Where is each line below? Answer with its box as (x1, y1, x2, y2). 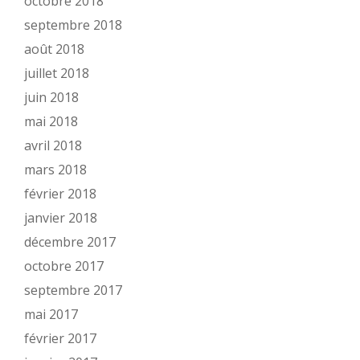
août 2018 (24, 40, 84, 58)
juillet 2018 (24, 64, 89, 82)
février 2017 (24, 329, 96, 347)
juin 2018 (24, 88, 79, 106)
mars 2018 (24, 161, 87, 178)
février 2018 (24, 185, 96, 202)
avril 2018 (24, 137, 82, 154)
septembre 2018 (24, 16, 122, 34)
